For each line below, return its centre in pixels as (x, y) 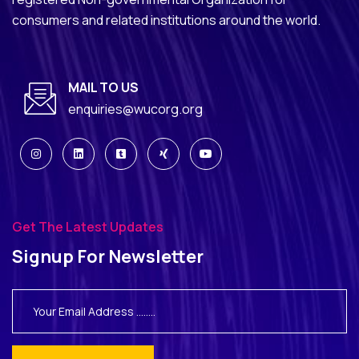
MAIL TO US (103, 87)
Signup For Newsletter (108, 256)
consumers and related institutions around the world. (166, 20)
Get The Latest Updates (88, 226)
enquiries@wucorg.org (135, 109)
